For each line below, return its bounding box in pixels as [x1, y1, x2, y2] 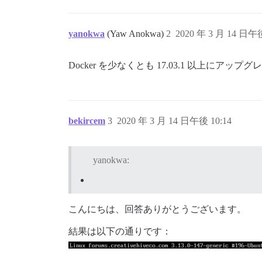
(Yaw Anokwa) [107, 29, 166, 39]
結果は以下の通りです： [68, 226, 171, 236]
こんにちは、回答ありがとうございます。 [68, 204, 246, 214]
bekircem [68, 116, 105, 126]
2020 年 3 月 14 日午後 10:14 [117, 116, 232, 126]
